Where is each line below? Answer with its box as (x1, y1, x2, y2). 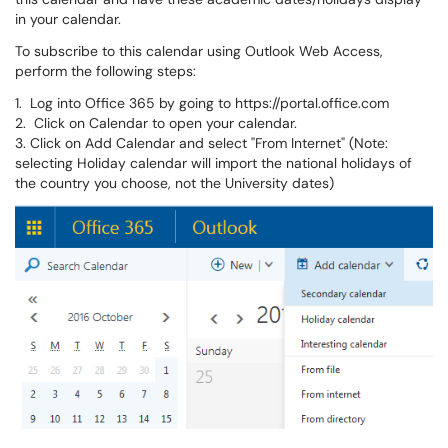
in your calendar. (15, 10, 121, 28)
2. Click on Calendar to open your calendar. (15, 114, 297, 132)
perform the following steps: (15, 62, 196, 80)
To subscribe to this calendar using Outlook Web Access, (15, 42, 383, 60)
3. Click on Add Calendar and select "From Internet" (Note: (15, 134, 392, 152)
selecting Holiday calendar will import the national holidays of (15, 154, 412, 172)
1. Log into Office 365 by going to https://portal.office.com (15, 94, 389, 112)
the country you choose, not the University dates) (15, 174, 334, 192)
